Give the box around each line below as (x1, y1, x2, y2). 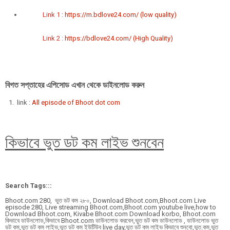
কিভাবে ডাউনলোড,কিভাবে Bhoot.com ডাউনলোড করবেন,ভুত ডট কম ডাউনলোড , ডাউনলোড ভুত (5, 217, 218, 224)
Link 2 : (42, 34, 65, 42)
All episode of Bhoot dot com (32, 99, 120, 106)
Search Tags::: (5, 182, 52, 189)
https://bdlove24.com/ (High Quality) (64, 34, 173, 42)
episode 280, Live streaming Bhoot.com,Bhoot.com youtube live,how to (5, 203, 216, 211)
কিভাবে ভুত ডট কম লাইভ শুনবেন (5, 133, 164, 151)
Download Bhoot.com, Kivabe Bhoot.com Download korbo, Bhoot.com (5, 210, 216, 218)
